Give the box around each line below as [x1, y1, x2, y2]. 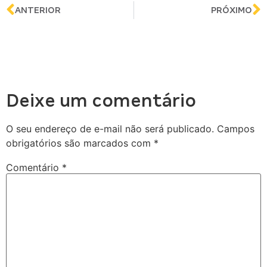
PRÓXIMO [211, 5, 252, 15]
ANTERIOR [15, 5, 61, 15]
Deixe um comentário [6, 91, 196, 111]
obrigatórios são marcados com [6, 137, 154, 150]
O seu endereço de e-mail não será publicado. [6, 123, 214, 135]
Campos [217, 123, 254, 135]
